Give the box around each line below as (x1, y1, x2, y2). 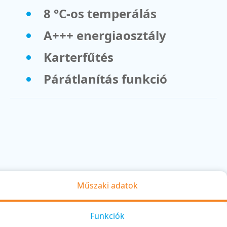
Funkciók (90, 210, 125, 221)
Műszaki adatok (77, 179, 138, 191)
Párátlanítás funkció (44, 70, 167, 87)
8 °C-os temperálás (44, 5, 157, 22)
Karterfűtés (44, 48, 113, 65)
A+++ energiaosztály (44, 26, 166, 44)
